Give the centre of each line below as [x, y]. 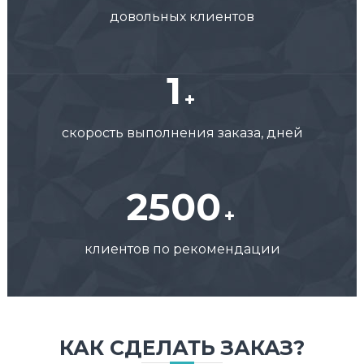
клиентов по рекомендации [182, 249]
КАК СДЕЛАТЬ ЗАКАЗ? [182, 348]
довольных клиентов [182, 17]
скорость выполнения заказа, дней [182, 133]
